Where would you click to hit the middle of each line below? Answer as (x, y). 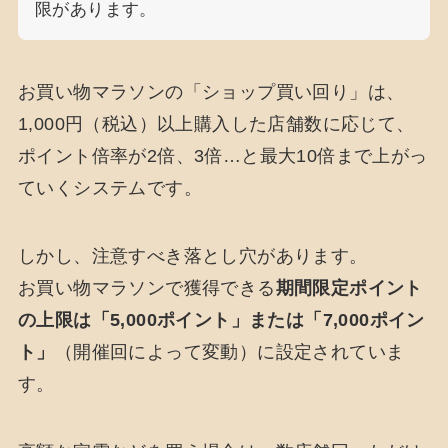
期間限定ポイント (349, 287)
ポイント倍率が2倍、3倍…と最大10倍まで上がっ (222, 155)
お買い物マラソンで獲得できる (146, 287)
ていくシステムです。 (109, 187)
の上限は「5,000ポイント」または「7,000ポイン (221, 319)
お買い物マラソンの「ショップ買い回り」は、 (211, 91)
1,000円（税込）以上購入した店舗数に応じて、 (216, 123)
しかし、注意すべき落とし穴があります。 (192, 255)
